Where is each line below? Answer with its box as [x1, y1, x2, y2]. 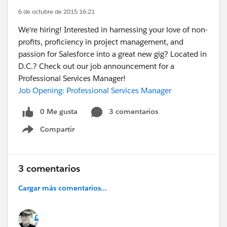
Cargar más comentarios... [18, 183, 107, 193]
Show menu [34, 130, 75, 139]
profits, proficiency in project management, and [18, 37, 183, 47]
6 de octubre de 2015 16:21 [18, 7, 95, 16]
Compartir [40, 124, 74, 134]
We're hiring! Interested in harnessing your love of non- [18, 25, 208, 34]
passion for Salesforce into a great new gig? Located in [18, 49, 207, 59]
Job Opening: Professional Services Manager [18, 86, 171, 95]
